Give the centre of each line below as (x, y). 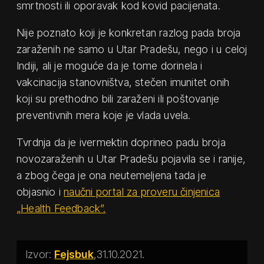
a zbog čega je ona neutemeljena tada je (111, 175)
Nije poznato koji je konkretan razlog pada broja (129, 32)
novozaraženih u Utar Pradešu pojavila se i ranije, (131, 159)
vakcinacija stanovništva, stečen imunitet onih (123, 82)
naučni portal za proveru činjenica (142, 192)
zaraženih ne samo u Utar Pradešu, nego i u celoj (132, 49)
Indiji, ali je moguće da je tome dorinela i (110, 65)
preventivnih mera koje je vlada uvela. (104, 115)
